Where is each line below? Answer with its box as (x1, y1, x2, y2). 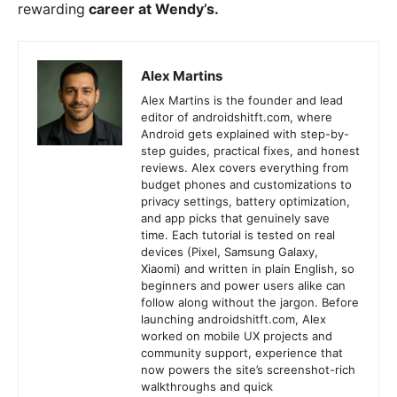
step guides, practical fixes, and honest (141, 143, 360, 158)
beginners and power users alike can (141, 277, 346, 292)
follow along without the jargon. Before (141, 294, 359, 309)
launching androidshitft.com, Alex (141, 311, 326, 326)
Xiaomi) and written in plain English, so (141, 261, 354, 276)
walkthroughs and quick (141, 378, 273, 393)
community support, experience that (141, 345, 343, 360)
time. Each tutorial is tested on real (141, 227, 335, 242)
